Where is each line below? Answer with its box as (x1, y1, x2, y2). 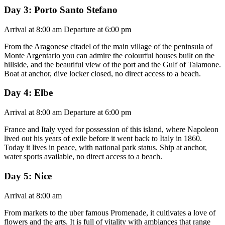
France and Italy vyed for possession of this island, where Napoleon (4, 125, 218, 134)
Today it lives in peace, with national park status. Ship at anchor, (4, 143, 207, 152)
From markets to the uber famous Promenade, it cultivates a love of (4, 208, 215, 217)
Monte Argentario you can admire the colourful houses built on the (4, 51, 214, 60)
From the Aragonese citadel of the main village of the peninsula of (4, 42, 212, 51)
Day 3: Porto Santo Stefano (4, 5, 118, 15)
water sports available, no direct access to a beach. (4, 152, 162, 161)
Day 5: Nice (4, 170, 52, 181)
